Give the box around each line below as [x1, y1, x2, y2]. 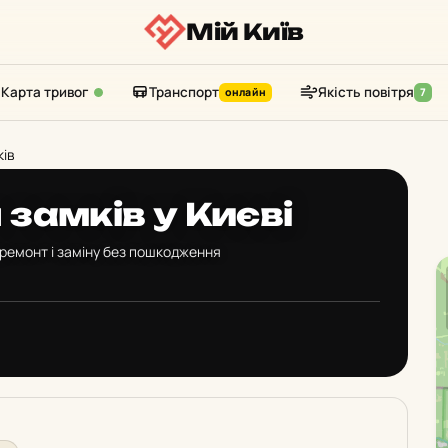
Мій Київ [186, 18, 304, 45]
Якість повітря [317, 83, 414, 101]
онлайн [224, 84, 266, 99]
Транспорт [148, 83, 219, 101]
